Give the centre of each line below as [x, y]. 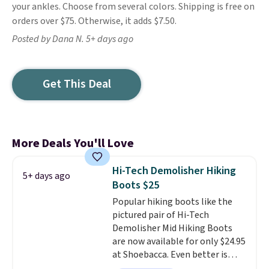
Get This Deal [77, 84]
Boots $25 [135, 185]
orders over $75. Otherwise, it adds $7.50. [95, 21]
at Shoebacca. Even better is [170, 255]
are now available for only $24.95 [179, 241]
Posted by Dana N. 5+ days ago [73, 39]
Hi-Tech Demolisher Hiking [174, 171]
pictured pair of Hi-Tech [161, 215]
